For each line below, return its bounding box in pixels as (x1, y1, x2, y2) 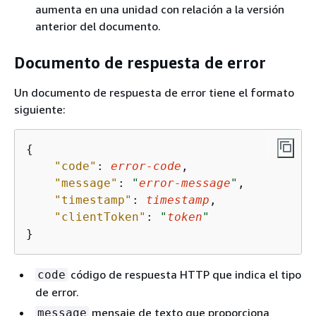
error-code (111, 159, 181, 173)
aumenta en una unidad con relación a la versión (35, 1, 284, 16)
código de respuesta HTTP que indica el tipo (68, 267, 301, 281)
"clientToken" (54, 209, 146, 224)
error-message (139, 176, 231, 190)
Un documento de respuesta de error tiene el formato (14, 85, 294, 99)
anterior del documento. (35, 18, 161, 33)
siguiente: (14, 102, 66, 116)
